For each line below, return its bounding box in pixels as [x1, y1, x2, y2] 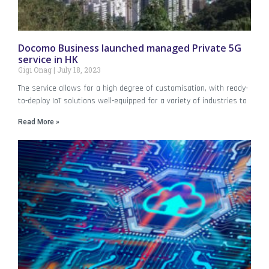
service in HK [18, 52, 78, 66]
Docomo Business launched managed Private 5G [18, 41, 241, 55]
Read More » [18, 117, 59, 126]
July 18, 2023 [55, 64, 101, 74]
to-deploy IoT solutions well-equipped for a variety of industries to [18, 95, 247, 106]
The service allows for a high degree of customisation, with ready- [18, 82, 248, 94]
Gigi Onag [18, 64, 53, 74]
